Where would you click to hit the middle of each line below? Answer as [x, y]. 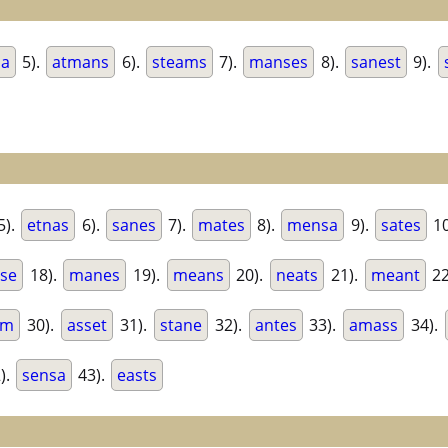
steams [179, 62]
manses [279, 62]
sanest [375, 62]
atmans [81, 62]
